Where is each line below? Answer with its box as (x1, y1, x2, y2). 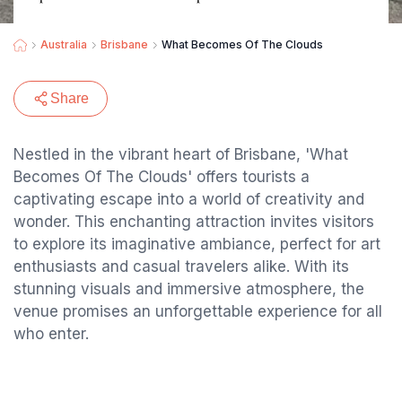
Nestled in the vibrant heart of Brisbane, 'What (13, 145, 348, 163)
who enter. (13, 325, 89, 343)
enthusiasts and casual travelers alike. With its (13, 258, 349, 275)
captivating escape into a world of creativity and (13, 190, 364, 208)
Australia (40, 38, 87, 51)
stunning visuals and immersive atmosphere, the (13, 280, 364, 298)
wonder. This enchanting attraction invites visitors (13, 213, 374, 231)
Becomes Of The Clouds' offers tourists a (13, 168, 310, 186)
